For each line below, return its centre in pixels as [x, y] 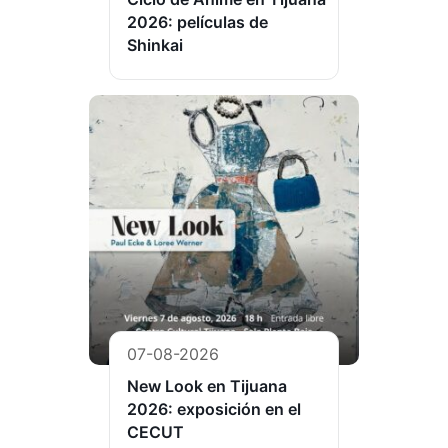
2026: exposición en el [214, 409]
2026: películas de [197, 22]
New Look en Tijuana [207, 386]
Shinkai [155, 45]
